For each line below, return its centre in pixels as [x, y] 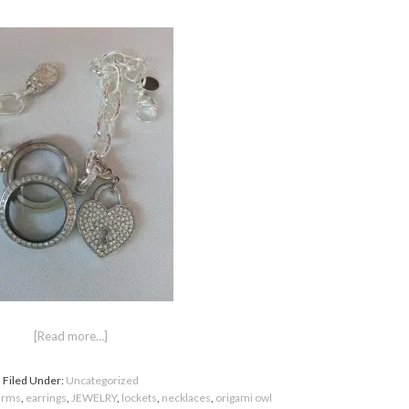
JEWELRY [94, 398]
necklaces [186, 398]
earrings [46, 398]
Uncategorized [102, 381]
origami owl [244, 398]
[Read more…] [70, 336]
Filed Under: [34, 381]
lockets [139, 398]
